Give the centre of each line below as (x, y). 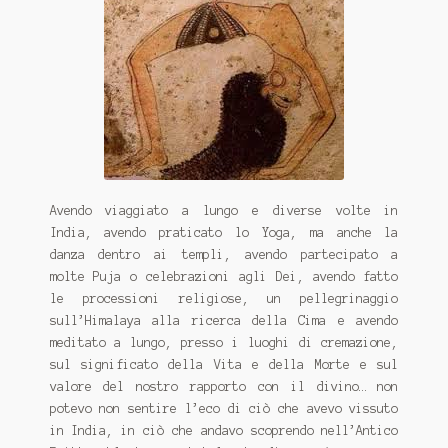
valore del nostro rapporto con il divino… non (224, 386)
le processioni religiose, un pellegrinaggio (224, 298)
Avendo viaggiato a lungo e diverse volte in (224, 210)
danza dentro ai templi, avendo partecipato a (224, 254)
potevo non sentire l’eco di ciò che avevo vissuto (224, 408)
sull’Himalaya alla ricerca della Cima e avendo (224, 320)
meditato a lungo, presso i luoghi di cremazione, (224, 342)
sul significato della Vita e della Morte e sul (224, 364)
